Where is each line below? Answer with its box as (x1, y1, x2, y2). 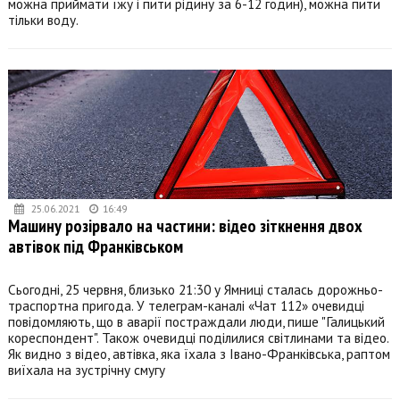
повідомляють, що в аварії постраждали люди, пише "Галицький (8, 312, 385, 331)
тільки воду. (8, 10, 79, 29)
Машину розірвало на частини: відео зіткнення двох (8, 213, 362, 237)
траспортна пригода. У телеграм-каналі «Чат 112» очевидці (8, 296, 364, 315)
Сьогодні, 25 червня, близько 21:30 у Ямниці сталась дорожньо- (8, 280, 383, 299)
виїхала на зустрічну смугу (8, 361, 165, 379)
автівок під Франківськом (8, 234, 183, 257)
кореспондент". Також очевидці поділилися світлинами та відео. (8, 329, 388, 347)
